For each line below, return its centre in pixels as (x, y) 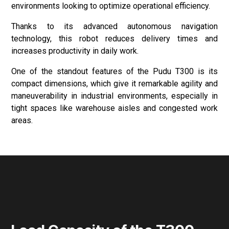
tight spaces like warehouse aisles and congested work (114, 108)
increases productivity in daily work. (75, 51)
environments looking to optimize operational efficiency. (111, 6)
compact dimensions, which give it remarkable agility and (114, 84)
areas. (22, 121)
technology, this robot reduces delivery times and (114, 39)
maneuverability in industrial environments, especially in (114, 96)
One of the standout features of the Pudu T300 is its (114, 72)
